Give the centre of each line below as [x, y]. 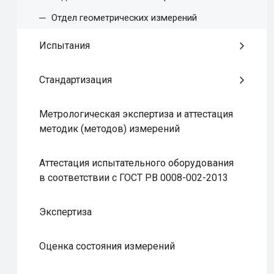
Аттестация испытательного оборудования [136, 163]
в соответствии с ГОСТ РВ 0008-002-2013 [134, 177]
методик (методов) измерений [109, 128]
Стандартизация [76, 80]
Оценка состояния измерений [107, 246]
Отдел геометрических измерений [124, 18]
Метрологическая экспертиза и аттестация [136, 114]
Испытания [65, 45]
